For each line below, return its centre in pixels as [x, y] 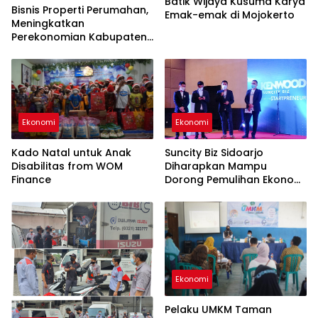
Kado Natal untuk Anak [71, 152]
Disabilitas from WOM [67, 166]
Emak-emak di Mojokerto [230, 15]
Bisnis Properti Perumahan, [80, 10]
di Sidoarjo [192, 193]
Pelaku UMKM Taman [218, 309]
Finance [31, 179]
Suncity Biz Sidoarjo [214, 152]
